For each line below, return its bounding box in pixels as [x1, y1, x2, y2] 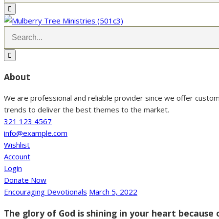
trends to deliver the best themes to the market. [4, 105, 169, 115]
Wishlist [4, 140, 30, 150]
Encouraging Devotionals [4, 187, 87, 197]
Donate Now [4, 175, 46, 185]
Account [4, 152, 30, 162]
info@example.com [4, 128, 67, 138]
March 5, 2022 [89, 187, 137, 197]
